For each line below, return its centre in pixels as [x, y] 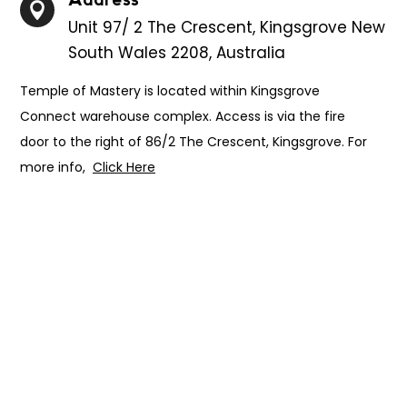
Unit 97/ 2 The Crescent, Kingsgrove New [227, 27]
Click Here [124, 167]
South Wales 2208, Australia [177, 53]
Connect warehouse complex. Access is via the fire [183, 116]
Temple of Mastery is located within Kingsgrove [170, 91]
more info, [55, 167]
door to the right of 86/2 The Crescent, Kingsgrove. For [194, 142]
